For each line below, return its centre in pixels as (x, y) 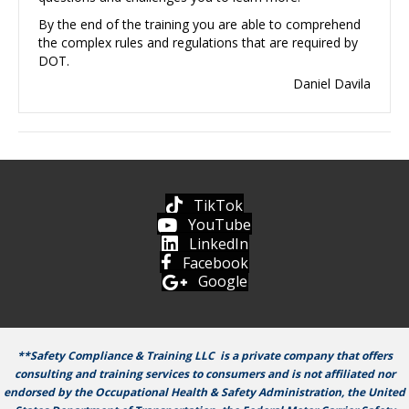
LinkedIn (218, 244)
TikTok (218, 206)
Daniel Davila (332, 84)
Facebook (215, 262)
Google (222, 282)
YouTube (220, 225)
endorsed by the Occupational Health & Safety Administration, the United (204, 393)
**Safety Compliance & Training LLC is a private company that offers (204, 356)
